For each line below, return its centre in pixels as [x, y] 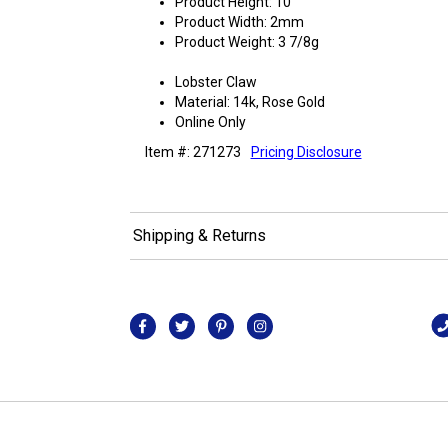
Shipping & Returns [199, 235]
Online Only [210, 121]
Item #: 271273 [192, 151]
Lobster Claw [215, 81]
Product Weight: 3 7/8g [246, 41]
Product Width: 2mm [239, 21]
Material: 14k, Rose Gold [249, 101]
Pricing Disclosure [306, 151]
